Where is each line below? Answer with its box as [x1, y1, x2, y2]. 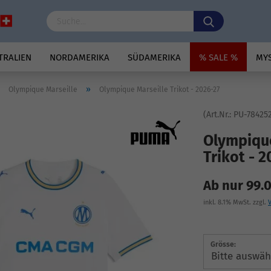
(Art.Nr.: [203, 109, 233, 120]
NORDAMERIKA [50, 52, 109, 63]
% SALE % [199, 52, 238, 63]
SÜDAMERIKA [128, 52, 181, 63]
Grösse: [211, 240, 236, 249]
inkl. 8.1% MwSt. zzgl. [203, 198, 268, 206]
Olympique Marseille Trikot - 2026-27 [99, 85, 220, 94]
